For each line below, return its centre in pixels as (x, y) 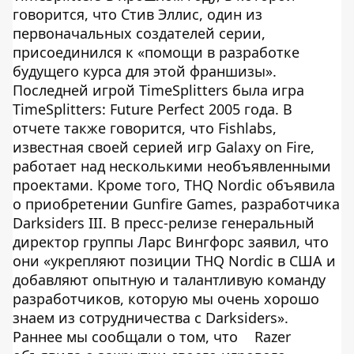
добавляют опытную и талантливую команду (169, 280)
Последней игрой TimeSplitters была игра (158, 90)
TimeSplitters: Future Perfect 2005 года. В (153, 109)
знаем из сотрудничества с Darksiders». (151, 318)
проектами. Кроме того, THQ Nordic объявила (174, 185)
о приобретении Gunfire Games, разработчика (176, 204)
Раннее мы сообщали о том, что (127, 337)
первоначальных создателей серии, (139, 33)
